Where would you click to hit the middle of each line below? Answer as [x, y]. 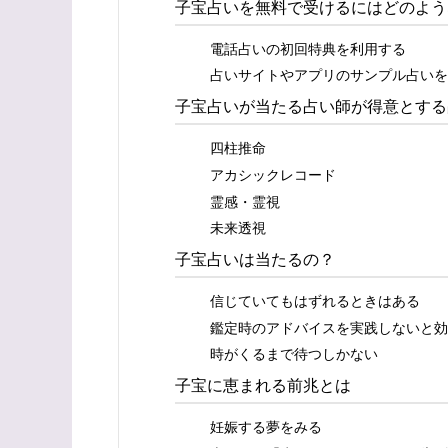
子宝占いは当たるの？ [255, 259]
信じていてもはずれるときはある [315, 300]
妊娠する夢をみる [266, 426]
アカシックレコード [273, 173]
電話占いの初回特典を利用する [308, 47]
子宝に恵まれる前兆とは [263, 385]
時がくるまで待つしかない [294, 353]
